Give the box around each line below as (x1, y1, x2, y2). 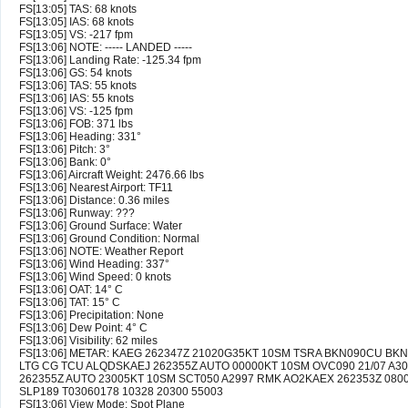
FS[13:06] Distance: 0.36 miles (19, 194, 169, 208)
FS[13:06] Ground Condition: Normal (19, 232, 199, 246)
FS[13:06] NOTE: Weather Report (19, 245, 183, 259)
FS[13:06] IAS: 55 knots (19, 92, 134, 106)
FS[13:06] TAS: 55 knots (19, 79, 137, 93)
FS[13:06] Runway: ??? (19, 207, 135, 220)
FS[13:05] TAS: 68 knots (19, 3, 137, 16)
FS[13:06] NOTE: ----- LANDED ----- (19, 41, 192, 55)
